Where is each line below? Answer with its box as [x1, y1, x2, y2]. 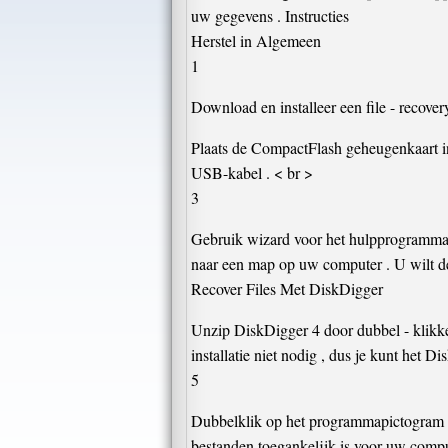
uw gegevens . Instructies [191, 5, 349, 26]
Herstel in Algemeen [191, 30, 321, 51]
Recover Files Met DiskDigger [191, 278, 383, 299]
